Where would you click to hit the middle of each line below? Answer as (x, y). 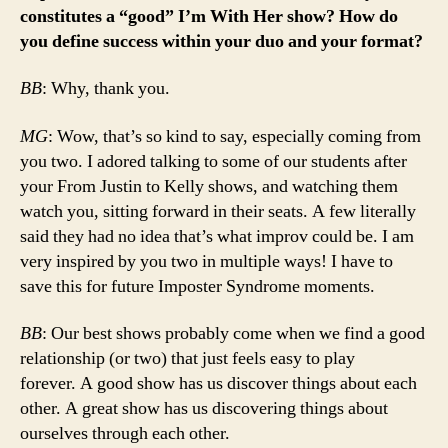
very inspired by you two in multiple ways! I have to (206, 261)
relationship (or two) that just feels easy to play (187, 359)
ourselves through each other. (125, 434)
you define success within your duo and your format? (221, 41)
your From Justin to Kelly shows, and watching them (209, 186)
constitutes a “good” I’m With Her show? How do (209, 16)
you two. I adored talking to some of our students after (213, 161)
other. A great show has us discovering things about (204, 409)
